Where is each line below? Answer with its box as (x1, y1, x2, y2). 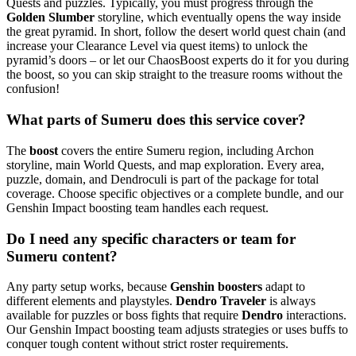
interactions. (283, 308, 346, 323)
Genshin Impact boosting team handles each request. (6, 200, 269, 215)
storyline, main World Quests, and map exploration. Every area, (6, 157, 324, 172)
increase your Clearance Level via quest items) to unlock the (6, 39, 308, 53)
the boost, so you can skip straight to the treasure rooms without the (6, 68, 342, 82)
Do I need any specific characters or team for (6, 230, 296, 247)
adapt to (262, 280, 305, 294)
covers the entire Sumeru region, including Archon (58, 143, 314, 157)
